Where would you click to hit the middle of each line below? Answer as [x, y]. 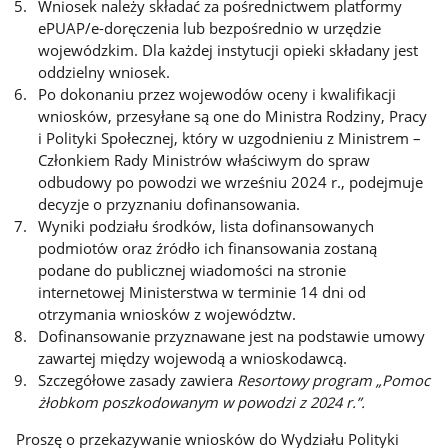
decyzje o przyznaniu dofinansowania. [169, 204]
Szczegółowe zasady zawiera [138, 380]
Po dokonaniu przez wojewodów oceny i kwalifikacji [217, 94]
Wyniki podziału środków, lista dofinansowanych [206, 226]
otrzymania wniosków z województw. [167, 314]
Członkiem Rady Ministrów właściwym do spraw [204, 160]
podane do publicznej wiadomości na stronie [192, 270]
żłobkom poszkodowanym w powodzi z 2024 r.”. [202, 402]
